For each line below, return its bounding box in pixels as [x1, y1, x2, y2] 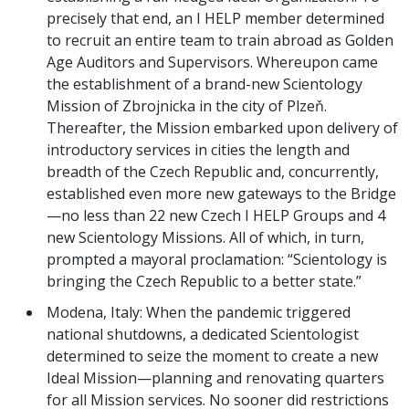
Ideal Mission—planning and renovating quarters [47, 367, 384, 388]
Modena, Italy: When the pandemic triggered [47, 301, 351, 322]
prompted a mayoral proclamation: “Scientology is [47, 248, 387, 269]
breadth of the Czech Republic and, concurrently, [47, 161, 379, 182]
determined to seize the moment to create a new [47, 345, 378, 366]
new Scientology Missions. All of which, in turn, [47, 226, 364, 247]
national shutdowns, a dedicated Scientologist [47, 323, 359, 344]
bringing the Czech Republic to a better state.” [47, 270, 362, 291]
